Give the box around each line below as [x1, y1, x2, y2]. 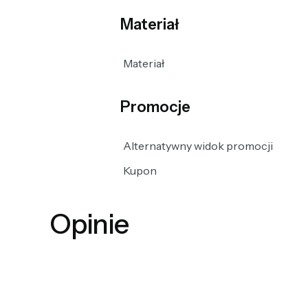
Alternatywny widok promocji [122, 138, 273, 153]
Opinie [49, 207, 129, 241]
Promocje [120, 97, 190, 116]
